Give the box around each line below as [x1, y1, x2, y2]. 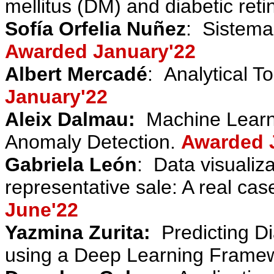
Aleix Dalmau [5, 108, 128, 130]
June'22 [5, 199, 78, 221]
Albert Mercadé [5, 63, 147, 85]
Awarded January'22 [5, 40, 196, 62]
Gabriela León [5, 154, 137, 176]
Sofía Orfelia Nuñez [5, 18, 186, 40]
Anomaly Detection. [5, 131, 181, 153]
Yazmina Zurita [5, 221, 144, 243]
